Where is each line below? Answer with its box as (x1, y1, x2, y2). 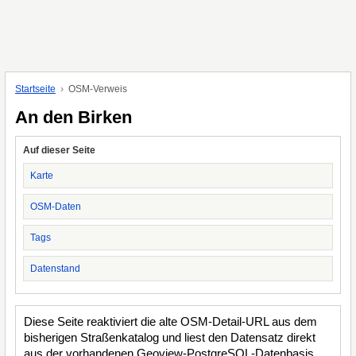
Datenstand (30, 263, 80, 274)
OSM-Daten (30, 201, 81, 212)
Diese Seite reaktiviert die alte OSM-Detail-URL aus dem (24, 315, 317, 328)
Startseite (15, 83, 56, 95)
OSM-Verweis (68, 83, 127, 95)
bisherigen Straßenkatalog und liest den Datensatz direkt (24, 331, 315, 344)
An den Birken (15, 107, 132, 127)
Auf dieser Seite (23, 145, 95, 156)
